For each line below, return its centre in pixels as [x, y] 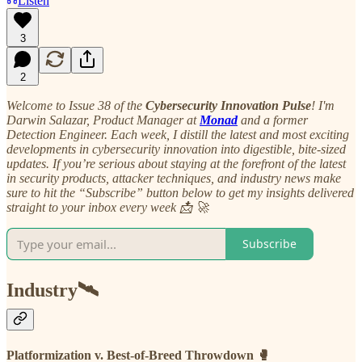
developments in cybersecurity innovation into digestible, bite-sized [176, 149]
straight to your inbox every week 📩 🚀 [107, 207]
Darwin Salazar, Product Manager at [103, 120]
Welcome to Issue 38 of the [76, 105]
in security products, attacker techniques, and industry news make [174, 178]
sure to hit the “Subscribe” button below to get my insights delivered [180, 192]
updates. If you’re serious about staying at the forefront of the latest [176, 163]
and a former [273, 120]
